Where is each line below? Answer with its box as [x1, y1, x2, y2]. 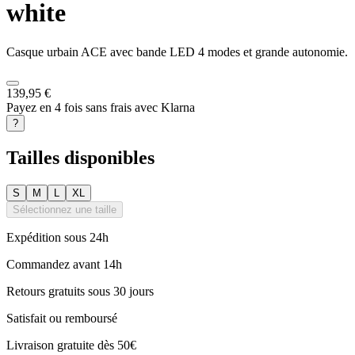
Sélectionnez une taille [13, 203, 116, 216]
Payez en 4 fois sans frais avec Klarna [6, 100, 195, 114]
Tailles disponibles [6, 147, 155, 168]
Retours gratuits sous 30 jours [6, 284, 154, 298]
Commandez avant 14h [6, 257, 122, 271]
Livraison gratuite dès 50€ [6, 338, 136, 352]
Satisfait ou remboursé [6, 311, 117, 325]
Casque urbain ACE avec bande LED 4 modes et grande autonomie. [6, 44, 348, 59]
